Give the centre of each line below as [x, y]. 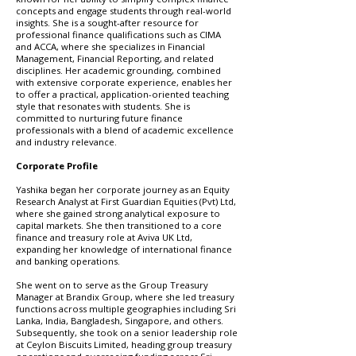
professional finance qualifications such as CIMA [118, 35]
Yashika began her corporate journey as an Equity [123, 190]
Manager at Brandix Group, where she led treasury [125, 297]
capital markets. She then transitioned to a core [119, 225]
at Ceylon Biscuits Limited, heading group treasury [124, 344]
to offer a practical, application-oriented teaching [122, 94]
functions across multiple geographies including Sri [126, 309]
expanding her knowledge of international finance [124, 249]
